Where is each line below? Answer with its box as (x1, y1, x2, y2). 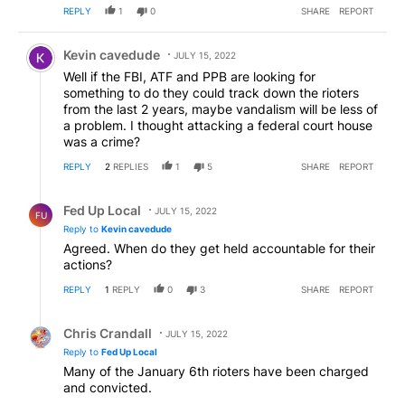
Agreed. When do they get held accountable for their (63, 240, 375, 256)
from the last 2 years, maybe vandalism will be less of (63, 100, 378, 117)
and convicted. (63, 379, 152, 395)
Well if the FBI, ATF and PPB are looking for (63, 68, 316, 84)
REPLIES (110, 160, 148, 172)
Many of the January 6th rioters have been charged (63, 363, 369, 379)
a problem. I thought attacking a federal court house (63, 117, 372, 133)
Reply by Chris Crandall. (18, 310, 183, 328)
